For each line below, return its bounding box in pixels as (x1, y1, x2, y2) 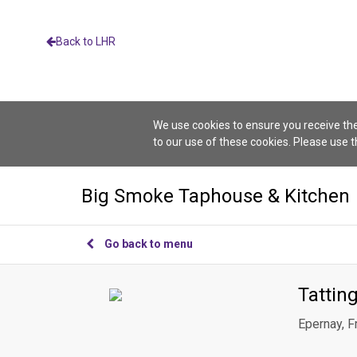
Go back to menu (104, 237, 193, 250)
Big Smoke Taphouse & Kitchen (81, 184, 350, 207)
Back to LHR (56, 35, 116, 48)
